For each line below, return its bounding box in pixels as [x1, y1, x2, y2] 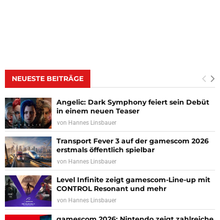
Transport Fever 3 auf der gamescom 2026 [56, 136, 209, 145]
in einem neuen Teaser [56, 106, 139, 115]
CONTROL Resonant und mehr [56, 184, 166, 193]
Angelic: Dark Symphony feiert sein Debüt [56, 97, 209, 107]
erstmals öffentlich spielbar [56, 145, 155, 154]
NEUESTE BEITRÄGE [12, 74, 83, 83]
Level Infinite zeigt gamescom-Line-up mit [56, 175, 210, 185]
